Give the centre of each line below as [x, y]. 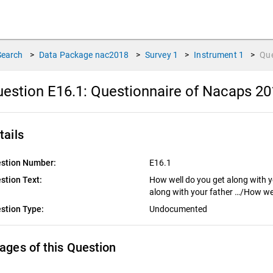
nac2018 [112, 55]
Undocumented [179, 209]
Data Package [66, 55]
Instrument [215, 55]
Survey [158, 55]
